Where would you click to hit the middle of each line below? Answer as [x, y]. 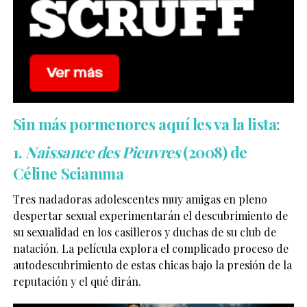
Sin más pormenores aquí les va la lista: [146, 124]
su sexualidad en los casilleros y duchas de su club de [144, 232]
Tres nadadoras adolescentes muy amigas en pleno [140, 199]
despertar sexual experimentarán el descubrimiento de [150, 215]
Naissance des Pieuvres [103, 152]
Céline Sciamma [68, 173]
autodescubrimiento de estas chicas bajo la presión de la [152, 265]
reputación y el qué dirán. [77, 281]
